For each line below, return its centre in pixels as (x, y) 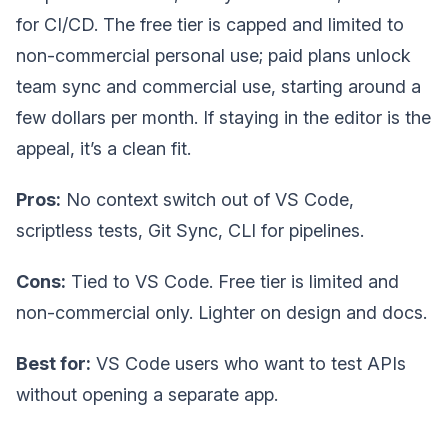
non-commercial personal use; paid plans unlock (213, 56)
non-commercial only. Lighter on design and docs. (221, 313)
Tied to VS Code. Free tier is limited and (232, 282)
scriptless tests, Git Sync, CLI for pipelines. (190, 231)
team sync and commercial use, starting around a (218, 87)
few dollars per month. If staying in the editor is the (223, 118)
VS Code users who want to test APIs (248, 364)
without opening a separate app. (147, 395)
